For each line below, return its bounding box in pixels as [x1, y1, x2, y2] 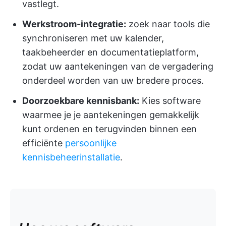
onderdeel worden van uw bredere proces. [22, 75, 204, 86]
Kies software [139, 95, 201, 106]
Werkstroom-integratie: [22, 19, 126, 29]
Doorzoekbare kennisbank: [22, 95, 139, 106]
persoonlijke [65, 138, 117, 148]
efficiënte [22, 138, 65, 148]
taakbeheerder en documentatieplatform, [22, 47, 199, 58]
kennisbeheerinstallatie [22, 152, 120, 162]
